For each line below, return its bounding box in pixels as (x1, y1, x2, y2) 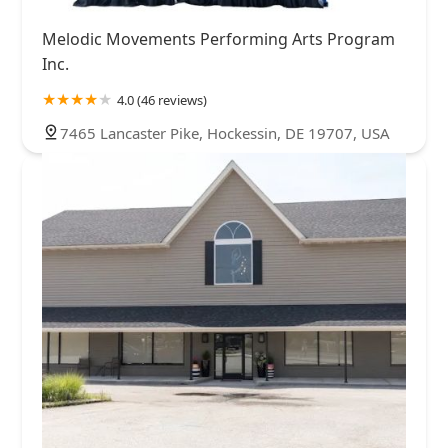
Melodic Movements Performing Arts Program (42, 27, 395, 50)
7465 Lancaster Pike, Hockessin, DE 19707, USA (60, 122, 390, 143)
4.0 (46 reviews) (117, 90, 207, 109)
